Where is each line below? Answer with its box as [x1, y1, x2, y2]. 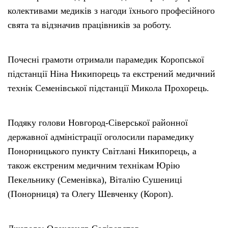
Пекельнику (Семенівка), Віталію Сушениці [8, 175, 182, 185]
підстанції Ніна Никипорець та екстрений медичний [8, 69, 215, 79]
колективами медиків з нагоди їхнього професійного [8, 6, 215, 16]
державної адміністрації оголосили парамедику [8, 132, 194, 142]
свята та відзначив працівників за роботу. [8, 20, 172, 31]
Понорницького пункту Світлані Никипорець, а [8, 146, 196, 157]
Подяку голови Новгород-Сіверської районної [8, 118, 188, 128]
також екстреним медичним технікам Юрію [8, 160, 180, 171]
